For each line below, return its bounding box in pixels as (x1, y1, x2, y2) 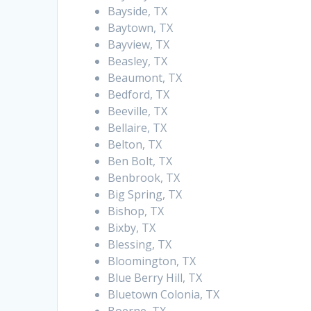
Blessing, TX (108, 237, 172, 253)
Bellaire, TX (108, 120, 167, 136)
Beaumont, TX (108, 70, 183, 86)
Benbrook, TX (108, 170, 180, 186)
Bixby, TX (108, 220, 156, 236)
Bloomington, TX (108, 253, 196, 269)
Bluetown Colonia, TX (108, 287, 220, 303)
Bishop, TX (108, 203, 165, 219)
